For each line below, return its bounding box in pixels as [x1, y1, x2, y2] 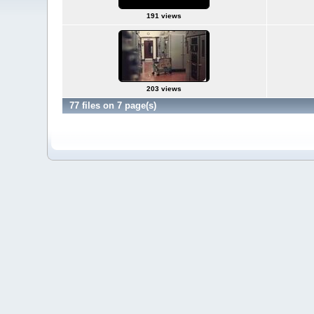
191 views [146, 12, 182, 20]
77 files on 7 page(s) [69, 100, 156, 111]
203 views [146, 85, 182, 93]
